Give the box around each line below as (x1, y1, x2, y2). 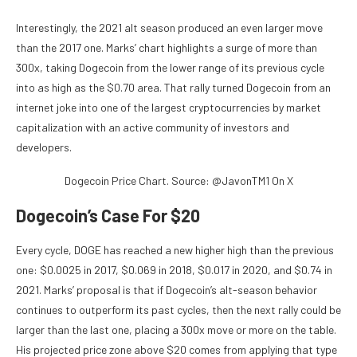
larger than (16, 323, 69, 337)
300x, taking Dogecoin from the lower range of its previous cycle (16, 61, 324, 75)
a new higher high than (165, 243, 272, 257)
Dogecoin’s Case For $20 (16, 205, 200, 226)
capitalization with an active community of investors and (16, 120, 289, 135)
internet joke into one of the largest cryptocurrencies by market (16, 100, 321, 115)
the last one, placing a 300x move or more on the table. (69, 323, 336, 337)
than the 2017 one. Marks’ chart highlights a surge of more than (16, 41, 317, 55)
